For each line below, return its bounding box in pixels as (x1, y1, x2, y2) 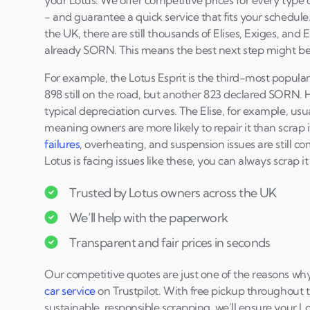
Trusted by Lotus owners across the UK (69, 184, 277, 201)
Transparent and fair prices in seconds (69, 234, 271, 250)
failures (44, 137, 80, 151)
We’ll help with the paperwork (69, 209, 228, 226)
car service (44, 284, 95, 298)
